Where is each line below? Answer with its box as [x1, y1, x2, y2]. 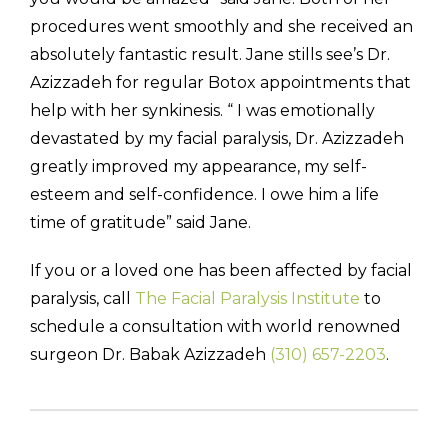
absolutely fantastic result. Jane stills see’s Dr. [30, 45, 390, 65]
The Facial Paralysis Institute [135, 289, 360, 309]
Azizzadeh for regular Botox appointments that [30, 73, 411, 93]
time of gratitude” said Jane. [30, 213, 251, 233]
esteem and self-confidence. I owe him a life [30, 185, 379, 205]
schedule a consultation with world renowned [30, 317, 401, 337]
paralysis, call [30, 289, 135, 309]
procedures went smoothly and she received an [30, 17, 413, 37]
